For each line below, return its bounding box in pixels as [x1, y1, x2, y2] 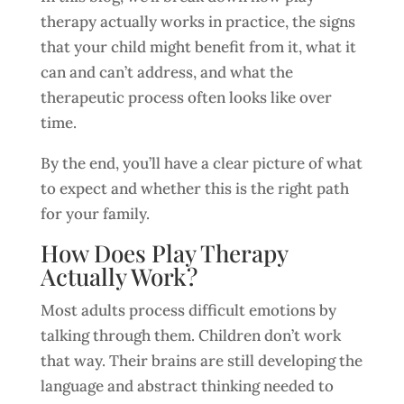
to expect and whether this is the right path [40, 179, 349, 198]
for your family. [40, 204, 150, 224]
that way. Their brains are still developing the [40, 351, 363, 371]
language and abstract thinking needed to [40, 376, 334, 396]
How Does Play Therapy [40, 237, 288, 269]
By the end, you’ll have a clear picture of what [40, 153, 363, 173]
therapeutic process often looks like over [40, 87, 332, 107]
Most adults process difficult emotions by [40, 300, 336, 320]
